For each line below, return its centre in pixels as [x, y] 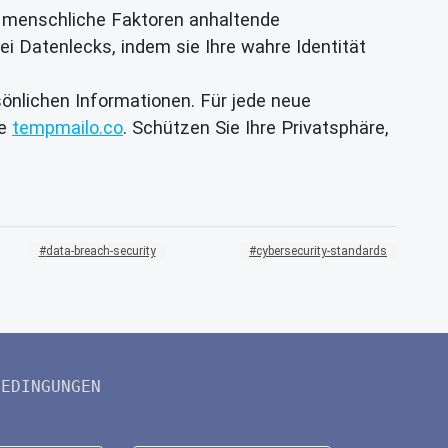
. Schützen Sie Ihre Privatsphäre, [256, 127]
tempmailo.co [67, 127]
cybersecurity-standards [321, 250]
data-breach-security [100, 250]
